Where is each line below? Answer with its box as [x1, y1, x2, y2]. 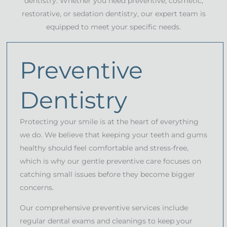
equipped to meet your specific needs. [46, 22, 181, 31]
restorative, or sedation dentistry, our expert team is [21, 9, 206, 18]
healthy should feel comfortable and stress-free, [20, 143, 188, 153]
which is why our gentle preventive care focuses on [20, 156, 201, 166]
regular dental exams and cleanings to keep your [20, 216, 193, 225]
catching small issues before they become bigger [20, 169, 195, 179]
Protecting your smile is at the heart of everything [20, 117, 199, 126]
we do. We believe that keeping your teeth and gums [20, 130, 207, 139]
